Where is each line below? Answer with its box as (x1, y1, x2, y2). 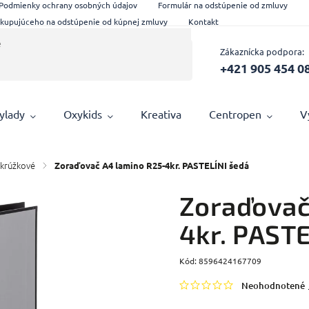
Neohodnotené (241, 279, 305, 292)
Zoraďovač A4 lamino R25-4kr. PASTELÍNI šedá (54, 159, 250, 171)
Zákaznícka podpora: (219, 45, 304, 57)
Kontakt (188, 15, 219, 27)
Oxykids (63, 107, 103, 121)
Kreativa (141, 107, 182, 121)
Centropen (209, 107, 262, 121)
